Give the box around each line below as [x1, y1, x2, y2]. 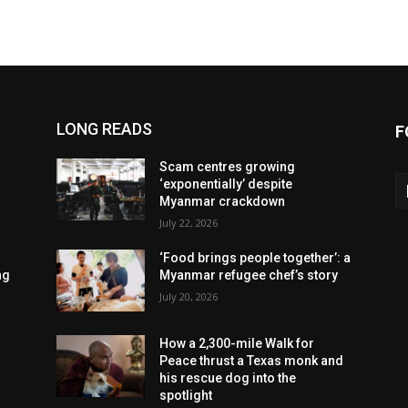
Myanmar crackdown [159, 194, 286, 209]
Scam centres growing [159, 159, 296, 175]
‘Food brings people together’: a [159, 250, 352, 266]
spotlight [159, 388, 213, 403]
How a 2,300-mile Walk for [159, 336, 315, 352]
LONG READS [56, 119, 152, 139]
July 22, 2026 [159, 216, 219, 230]
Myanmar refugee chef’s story [159, 268, 339, 283]
